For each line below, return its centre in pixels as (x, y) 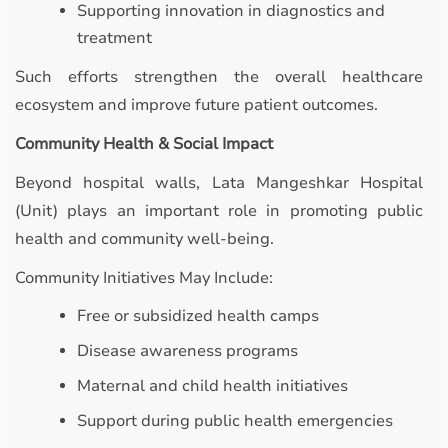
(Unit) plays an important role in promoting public (219, 211)
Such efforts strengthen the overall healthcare (219, 77)
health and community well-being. (144, 239)
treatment (114, 38)
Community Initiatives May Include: (144, 278)
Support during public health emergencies (235, 421)
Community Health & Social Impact (144, 144)
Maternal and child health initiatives (212, 386)
